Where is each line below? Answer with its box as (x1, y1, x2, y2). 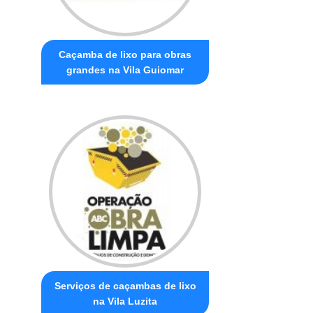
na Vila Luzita (93, 295, 158, 307)
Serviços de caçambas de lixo (54, 279, 196, 291)
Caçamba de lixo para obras (59, 48, 192, 60)
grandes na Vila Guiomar (66, 64, 184, 75)
